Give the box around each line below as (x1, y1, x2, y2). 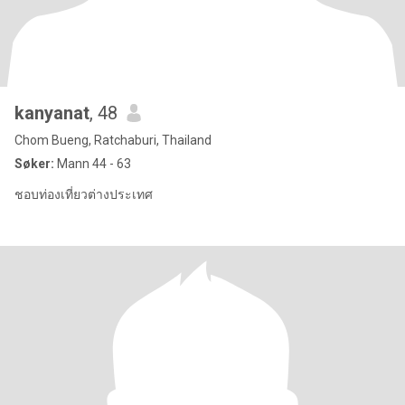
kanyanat (14, 102, 89, 124)
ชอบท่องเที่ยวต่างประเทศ (14, 187, 153, 202)
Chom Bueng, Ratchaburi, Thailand (14, 133, 212, 147)
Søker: (14, 156, 54, 171)
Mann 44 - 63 (54, 156, 131, 171)
